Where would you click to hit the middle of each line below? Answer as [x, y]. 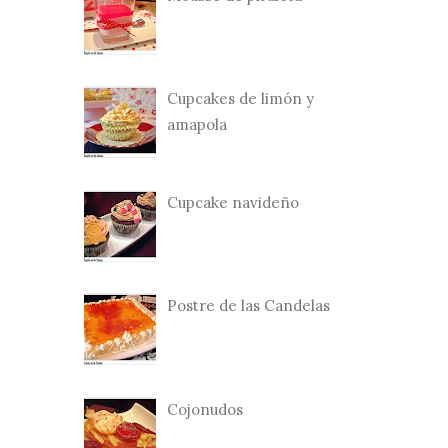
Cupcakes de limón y [240, 98]
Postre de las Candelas [248, 305]
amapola [197, 124]
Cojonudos [205, 409]
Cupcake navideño [233, 202]
